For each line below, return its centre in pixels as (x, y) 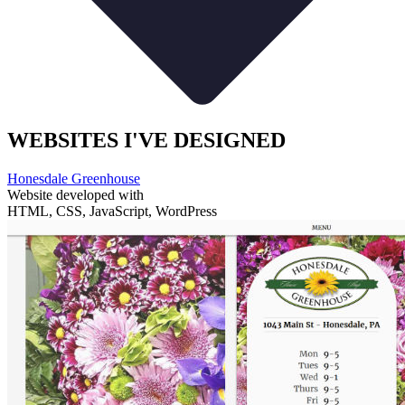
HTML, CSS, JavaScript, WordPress (112, 211)
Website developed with (75, 194)
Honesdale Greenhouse (74, 178)
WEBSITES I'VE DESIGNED (146, 141)
